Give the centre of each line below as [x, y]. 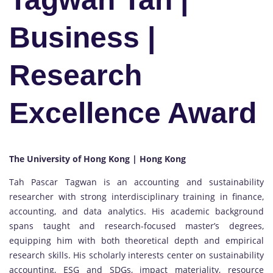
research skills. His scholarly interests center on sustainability [136, 255]
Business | [82, 38]
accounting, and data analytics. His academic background [136, 211]
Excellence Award [133, 113]
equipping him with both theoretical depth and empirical [136, 241]
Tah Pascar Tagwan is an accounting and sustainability [136, 182]
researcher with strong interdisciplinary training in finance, [136, 197]
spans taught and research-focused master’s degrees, [136, 226]
